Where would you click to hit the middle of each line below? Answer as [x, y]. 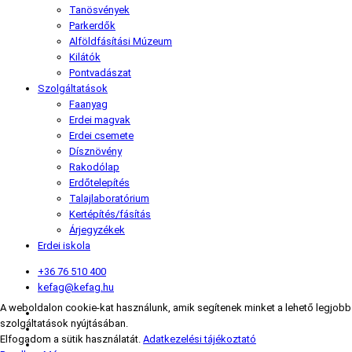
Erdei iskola [64, 246]
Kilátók [85, 57]
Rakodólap [94, 167]
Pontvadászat [100, 73]
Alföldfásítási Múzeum [121, 42]
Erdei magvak [100, 120]
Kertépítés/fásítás [110, 214]
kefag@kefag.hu [76, 288]
